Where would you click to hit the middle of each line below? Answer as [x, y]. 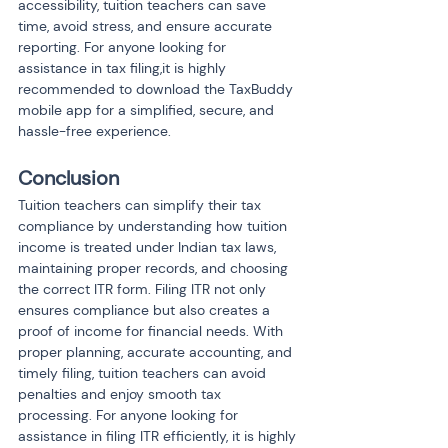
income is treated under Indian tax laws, [149, 247]
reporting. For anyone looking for [124, 47]
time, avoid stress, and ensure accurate [147, 26]
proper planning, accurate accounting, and [157, 352]
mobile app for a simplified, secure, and [148, 110]
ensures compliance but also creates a [146, 310]
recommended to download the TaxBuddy [157, 89]
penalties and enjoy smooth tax [121, 394]
